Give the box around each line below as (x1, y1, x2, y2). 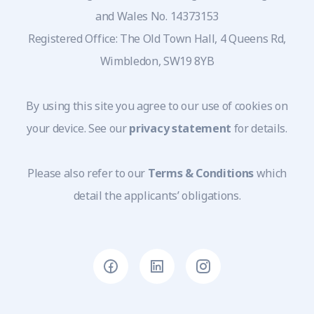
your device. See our (27, 120, 130, 136)
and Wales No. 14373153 (95, 8, 219, 24)
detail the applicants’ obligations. (73, 187, 241, 203)
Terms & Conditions (147, 165, 254, 181)
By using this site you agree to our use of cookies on (26, 97, 288, 114)
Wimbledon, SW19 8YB (100, 53, 214, 69)
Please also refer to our (27, 165, 148, 181)
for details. (231, 120, 287, 136)
